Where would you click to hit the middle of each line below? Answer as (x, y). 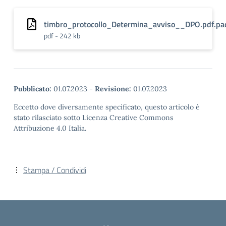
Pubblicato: (33, 89)
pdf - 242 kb (62, 36)
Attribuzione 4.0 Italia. (50, 128)
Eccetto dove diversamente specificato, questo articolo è (107, 107)
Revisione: (113, 89)
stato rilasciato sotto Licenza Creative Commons (94, 118)
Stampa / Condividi (55, 170)
